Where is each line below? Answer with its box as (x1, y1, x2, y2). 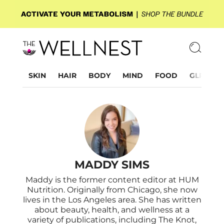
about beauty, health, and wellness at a (34, 205, 189, 214)
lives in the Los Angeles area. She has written (22, 195, 201, 204)
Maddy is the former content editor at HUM (25, 175, 199, 184)
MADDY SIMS (74, 158, 149, 171)
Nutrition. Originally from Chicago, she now (26, 185, 197, 194)
